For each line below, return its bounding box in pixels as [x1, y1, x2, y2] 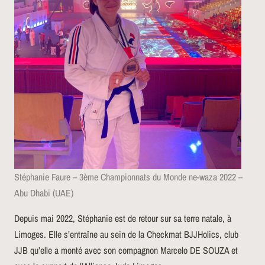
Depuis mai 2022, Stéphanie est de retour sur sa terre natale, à [14, 211, 231, 225]
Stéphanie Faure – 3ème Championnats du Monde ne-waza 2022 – [14, 170, 243, 183]
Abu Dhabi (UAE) [14, 186, 73, 199]
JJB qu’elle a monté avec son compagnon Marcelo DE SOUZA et [14, 243, 238, 257]
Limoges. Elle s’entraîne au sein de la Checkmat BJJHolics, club [14, 227, 238, 241]
